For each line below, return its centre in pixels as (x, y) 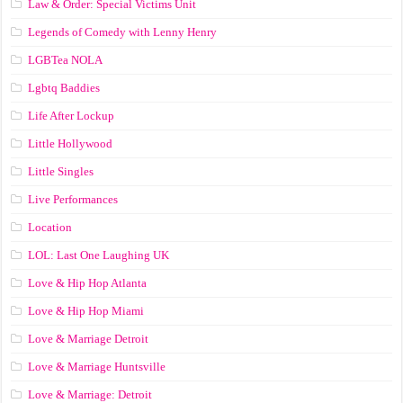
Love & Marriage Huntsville (97, 366)
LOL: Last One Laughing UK (99, 255)
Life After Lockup (72, 115)
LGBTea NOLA (66, 59)
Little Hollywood (71, 143)
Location (50, 227)
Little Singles (61, 171)
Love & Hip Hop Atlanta (88, 282)
